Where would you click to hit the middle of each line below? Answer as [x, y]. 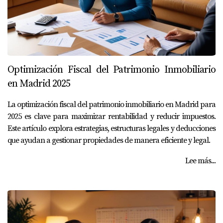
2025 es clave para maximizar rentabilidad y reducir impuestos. [111, 116]
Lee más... [200, 161]
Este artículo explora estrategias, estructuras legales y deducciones [111, 128]
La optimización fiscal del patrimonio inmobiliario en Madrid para [111, 105]
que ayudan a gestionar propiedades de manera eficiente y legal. [109, 140]
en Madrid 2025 [39, 84]
